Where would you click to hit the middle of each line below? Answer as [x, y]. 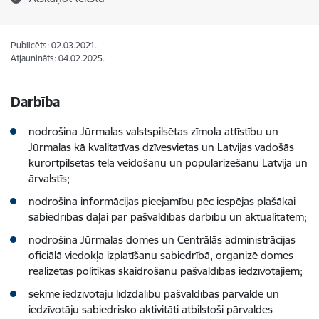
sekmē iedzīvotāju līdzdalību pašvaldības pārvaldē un [154, 294]
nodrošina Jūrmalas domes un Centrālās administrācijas [162, 240]
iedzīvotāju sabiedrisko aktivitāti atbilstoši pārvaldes [151, 309]
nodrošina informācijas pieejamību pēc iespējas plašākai [162, 201]
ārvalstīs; [49, 178]
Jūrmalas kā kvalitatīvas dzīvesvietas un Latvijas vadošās [161, 147]
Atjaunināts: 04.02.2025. [58, 58]
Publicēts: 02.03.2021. [54, 45]
